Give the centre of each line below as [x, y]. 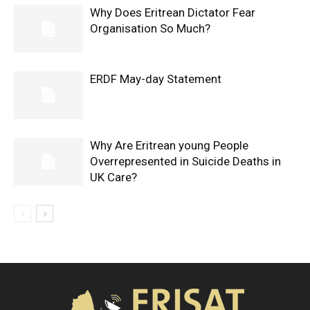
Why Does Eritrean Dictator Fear [173, 12]
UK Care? [113, 177]
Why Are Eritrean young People [169, 145]
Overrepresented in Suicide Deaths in [185, 161]
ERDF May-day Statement [156, 79]
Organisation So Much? [150, 28]
